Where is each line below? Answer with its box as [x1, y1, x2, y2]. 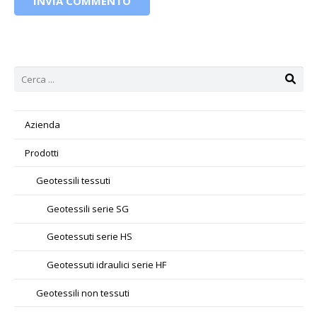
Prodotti [25, 146, 59, 159]
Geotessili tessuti [35, 174, 110, 188]
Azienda [25, 118, 61, 132]
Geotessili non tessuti [35, 286, 129, 299]
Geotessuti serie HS [47, 230, 133, 243]
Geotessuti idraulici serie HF [47, 258, 167, 272]
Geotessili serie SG [47, 202, 129, 215]
